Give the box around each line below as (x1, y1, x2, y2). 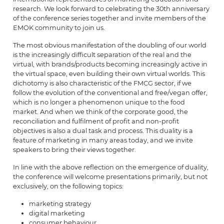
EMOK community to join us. (12, 23, 105, 31)
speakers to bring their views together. (12, 145, 136, 153)
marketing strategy (28, 199, 91, 207)
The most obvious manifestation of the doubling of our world (12, 41, 206, 49)
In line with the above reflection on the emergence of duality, (12, 163, 208, 171)
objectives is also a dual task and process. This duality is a (12, 126, 193, 134)
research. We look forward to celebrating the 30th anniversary (12, 4, 209, 12)
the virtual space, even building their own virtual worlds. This (12, 69, 205, 77)
